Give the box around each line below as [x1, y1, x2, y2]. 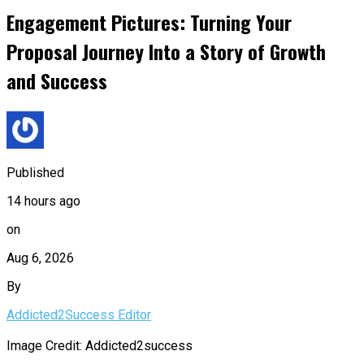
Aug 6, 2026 [6, 249, 74, 266]
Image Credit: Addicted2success [6, 337, 193, 353]
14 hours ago [6, 193, 80, 209]
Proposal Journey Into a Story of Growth [6, 36, 326, 66]
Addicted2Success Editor [6, 306, 151, 323]
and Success [6, 65, 107, 95]
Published [6, 164, 64, 180]
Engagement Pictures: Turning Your [6, 6, 292, 37]
